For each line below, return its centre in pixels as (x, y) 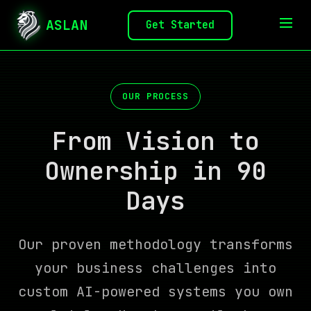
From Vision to (155, 141)
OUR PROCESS (155, 96)
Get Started (180, 25)
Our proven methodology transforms (155, 244)
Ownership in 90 (155, 171)
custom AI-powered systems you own (155, 292)
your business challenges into (155, 268)
